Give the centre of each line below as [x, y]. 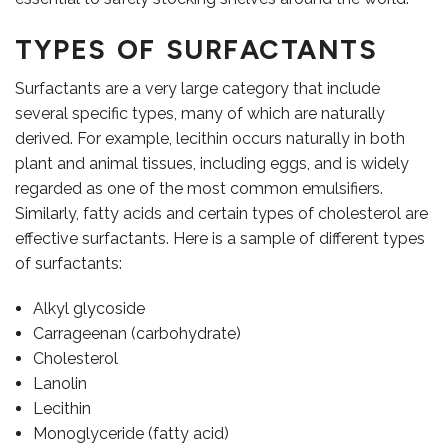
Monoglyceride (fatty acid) [130, 434]
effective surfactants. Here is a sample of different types [220, 239]
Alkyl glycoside [88, 309]
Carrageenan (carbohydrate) [136, 334]
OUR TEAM [224, 99]
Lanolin [59, 384]
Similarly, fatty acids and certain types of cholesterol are [221, 214]
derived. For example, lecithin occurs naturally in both [210, 139]
